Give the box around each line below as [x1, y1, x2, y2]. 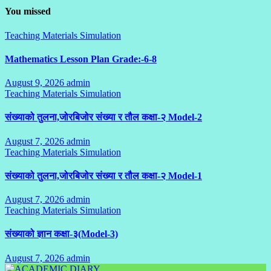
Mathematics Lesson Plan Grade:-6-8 [5, 53, 157, 64]
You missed [5, 6, 51, 17]
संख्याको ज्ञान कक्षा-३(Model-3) [5, 229, 118, 240]
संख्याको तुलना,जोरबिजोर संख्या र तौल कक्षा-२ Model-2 [5, 112, 202, 123]
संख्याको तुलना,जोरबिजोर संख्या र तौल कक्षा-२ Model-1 [5, 170, 202, 181]
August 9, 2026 [5, 77, 67, 88]
